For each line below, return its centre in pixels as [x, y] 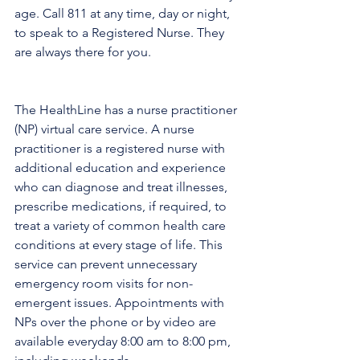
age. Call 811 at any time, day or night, [124, 13]
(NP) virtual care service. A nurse [106, 129]
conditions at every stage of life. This [120, 245]
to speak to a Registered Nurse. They [121, 33]
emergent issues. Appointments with [121, 303]
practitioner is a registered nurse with [121, 148]
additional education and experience [122, 168]
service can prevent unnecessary [107, 264]
